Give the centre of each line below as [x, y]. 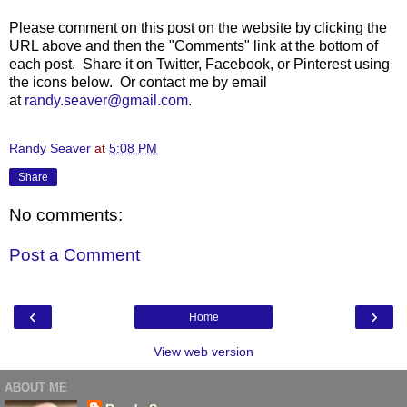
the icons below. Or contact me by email [138, 82]
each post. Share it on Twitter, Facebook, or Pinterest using [199, 64]
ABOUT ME [36, 387]
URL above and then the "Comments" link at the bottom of [194, 45]
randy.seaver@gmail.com [106, 100]
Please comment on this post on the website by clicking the [198, 27]
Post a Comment [74, 255]
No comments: [66, 215]
